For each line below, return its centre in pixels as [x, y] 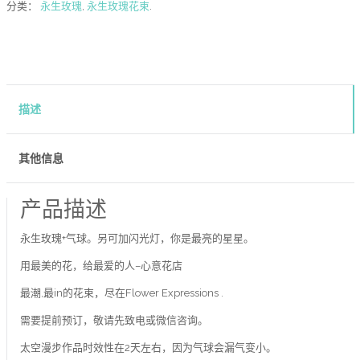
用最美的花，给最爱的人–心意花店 [101, 266]
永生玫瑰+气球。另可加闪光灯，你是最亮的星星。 [137, 238]
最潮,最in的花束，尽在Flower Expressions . [121, 293]
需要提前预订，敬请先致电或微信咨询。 [114, 320]
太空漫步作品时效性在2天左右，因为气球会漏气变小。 [148, 348]
